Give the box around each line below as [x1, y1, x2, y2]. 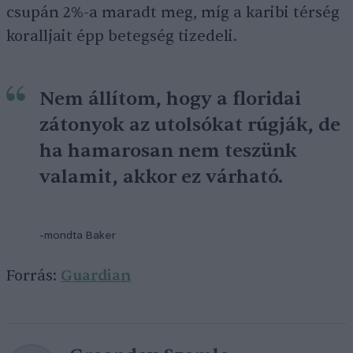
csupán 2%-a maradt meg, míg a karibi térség [6, 3, 340, 22]
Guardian [61, 266, 131, 285]
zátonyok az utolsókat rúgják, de [39, 113, 340, 137]
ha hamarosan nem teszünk [39, 139, 297, 163]
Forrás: [6, 266, 61, 285]
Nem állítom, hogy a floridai [39, 87, 301, 111]
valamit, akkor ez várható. [39, 165, 283, 189]
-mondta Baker [39, 230, 116, 242]
